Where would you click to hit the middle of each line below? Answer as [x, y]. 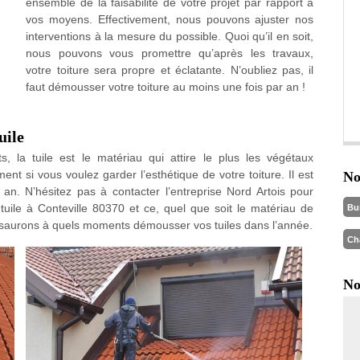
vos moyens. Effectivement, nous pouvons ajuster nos [170, 19]
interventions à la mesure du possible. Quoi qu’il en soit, [170, 36]
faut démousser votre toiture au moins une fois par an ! [166, 87]
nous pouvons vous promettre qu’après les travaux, [170, 53]
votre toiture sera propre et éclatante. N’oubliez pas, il [170, 70]
